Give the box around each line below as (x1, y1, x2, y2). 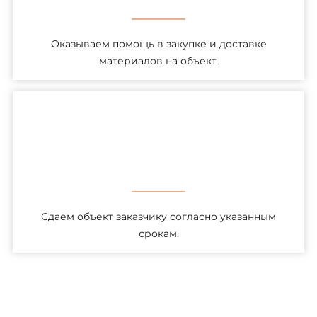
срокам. (138, 226, 179, 240)
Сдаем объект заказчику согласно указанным (41, 209, 276, 223)
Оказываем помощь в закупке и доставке (50, 37, 267, 50)
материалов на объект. (99, 54, 218, 67)
